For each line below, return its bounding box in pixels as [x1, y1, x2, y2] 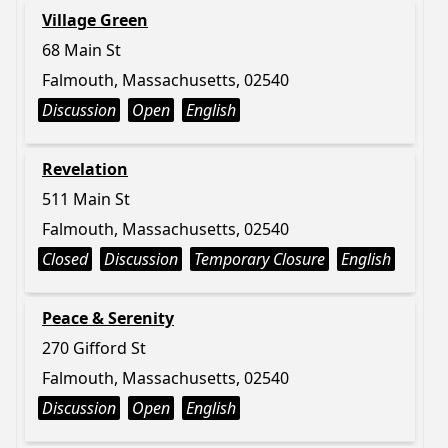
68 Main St [42, 39, 121, 61]
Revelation [42, 158, 128, 180]
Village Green [42, 9, 148, 31]
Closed [42, 248, 88, 270]
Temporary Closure [194, 248, 325, 270]
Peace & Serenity [42, 307, 174, 329]
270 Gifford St [42, 337, 146, 359]
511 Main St [42, 188, 130, 210]
